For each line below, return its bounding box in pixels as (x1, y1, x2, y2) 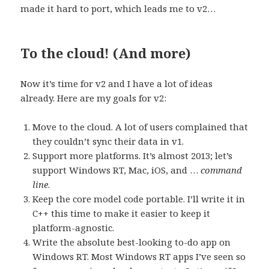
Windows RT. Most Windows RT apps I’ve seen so (32, 250, 246, 262)
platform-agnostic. (32, 221, 115, 234)
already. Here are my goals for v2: (20, 91, 167, 104)
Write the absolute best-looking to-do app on (32, 235, 231, 248)
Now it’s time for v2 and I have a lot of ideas (20, 77, 213, 89)
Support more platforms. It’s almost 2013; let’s (32, 149, 233, 162)
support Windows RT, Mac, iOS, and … (32, 163, 201, 176)
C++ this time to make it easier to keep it (32, 207, 211, 219)
